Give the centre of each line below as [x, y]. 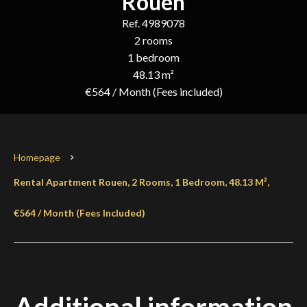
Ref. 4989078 [153, 23]
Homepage [37, 157]
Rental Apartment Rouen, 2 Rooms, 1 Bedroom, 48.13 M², [142, 182]
